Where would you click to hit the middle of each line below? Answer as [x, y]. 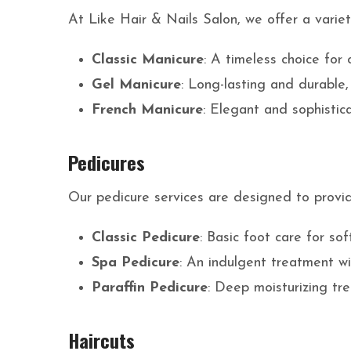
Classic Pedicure [146, 238]
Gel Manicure [136, 85]
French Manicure [147, 110]
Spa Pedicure [136, 263]
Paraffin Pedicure [150, 288]
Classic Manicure [148, 60]
